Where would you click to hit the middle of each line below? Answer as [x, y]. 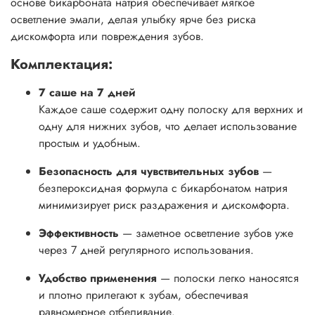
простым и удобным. [90, 143]
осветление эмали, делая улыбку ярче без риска [133, 19]
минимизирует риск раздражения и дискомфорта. [164, 205]
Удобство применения [98, 278]
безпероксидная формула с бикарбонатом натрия [163, 188]
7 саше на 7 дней [87, 92]
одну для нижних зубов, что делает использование [168, 126]
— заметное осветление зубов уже [208, 233]
